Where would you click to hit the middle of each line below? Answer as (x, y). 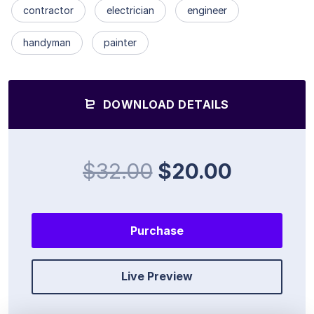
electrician (130, 11)
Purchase (157, 231)
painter (120, 43)
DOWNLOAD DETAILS (164, 105)
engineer (207, 11)
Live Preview (157, 277)
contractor (48, 11)
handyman (47, 43)
